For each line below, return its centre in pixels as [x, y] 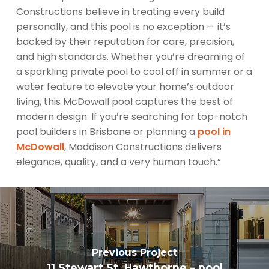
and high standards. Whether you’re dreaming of [130, 56]
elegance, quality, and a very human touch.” [118, 162]
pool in [214, 131]
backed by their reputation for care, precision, [125, 41]
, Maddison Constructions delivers [143, 147]
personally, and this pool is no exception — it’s [123, 26]
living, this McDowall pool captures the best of [124, 101]
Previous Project [134, 253]
